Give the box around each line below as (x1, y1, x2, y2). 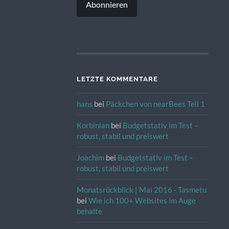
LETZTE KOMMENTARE (76, 75, 158, 83)
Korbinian (76, 121, 109, 130)
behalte (76, 207, 102, 216)
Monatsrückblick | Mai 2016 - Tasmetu (76, 185, 207, 195)
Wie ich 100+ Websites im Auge (88, 196, 196, 205)
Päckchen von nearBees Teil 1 (105, 99, 205, 109)
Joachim (76, 153, 104, 163)
